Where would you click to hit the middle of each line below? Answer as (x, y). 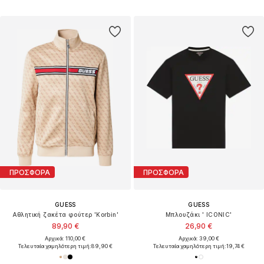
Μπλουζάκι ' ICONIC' (199, 215)
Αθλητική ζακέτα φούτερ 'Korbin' (65, 215)
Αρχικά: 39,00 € (199, 239)
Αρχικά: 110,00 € (65, 239)
